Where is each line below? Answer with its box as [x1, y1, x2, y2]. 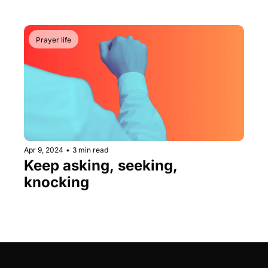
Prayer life [36, 35, 71, 45]
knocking [24, 173, 89, 191]
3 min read [72, 145, 108, 154]
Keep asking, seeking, [24, 156, 178, 174]
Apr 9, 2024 [24, 145, 63, 154]
